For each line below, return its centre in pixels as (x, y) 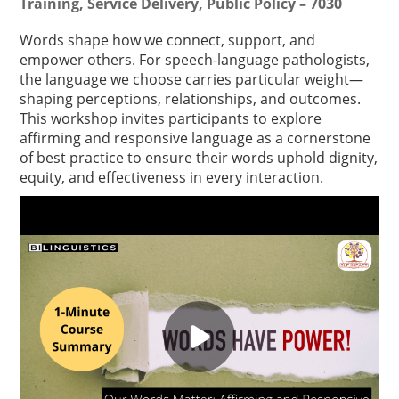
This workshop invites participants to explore (171, 118)
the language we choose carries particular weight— (192, 79)
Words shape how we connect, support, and (168, 40)
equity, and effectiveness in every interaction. (172, 177)
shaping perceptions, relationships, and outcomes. (191, 99)
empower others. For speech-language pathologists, (195, 60)
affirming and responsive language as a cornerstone (195, 138)
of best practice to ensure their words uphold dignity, (199, 158)
